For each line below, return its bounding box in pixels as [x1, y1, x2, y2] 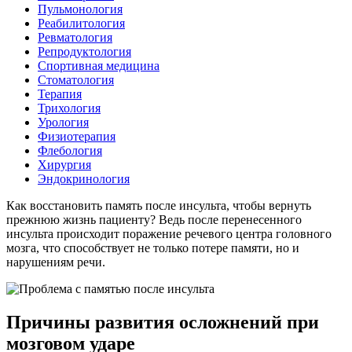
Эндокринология [38, 171, 130, 185]
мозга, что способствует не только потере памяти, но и [6, 240, 299, 255]
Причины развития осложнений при [6, 311, 319, 332]
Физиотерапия [38, 129, 115, 143]
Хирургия [38, 157, 91, 171]
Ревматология [38, 30, 112, 44]
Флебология [38, 143, 102, 157]
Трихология [38, 101, 101, 115]
